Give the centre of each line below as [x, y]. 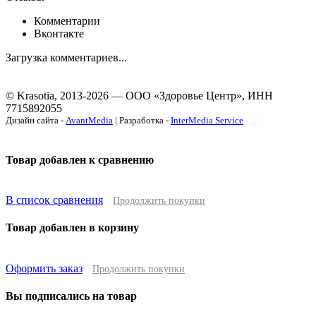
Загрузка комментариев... [66, 57]
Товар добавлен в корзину [72, 228]
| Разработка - [142, 120]
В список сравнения [54, 200]
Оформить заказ [44, 268]
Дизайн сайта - [36, 120]
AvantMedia [89, 120]
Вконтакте [59, 33]
